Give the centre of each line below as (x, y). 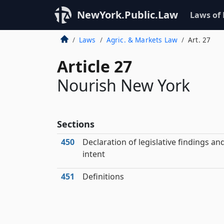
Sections (76, 124)
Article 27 (94, 66)
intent (94, 154)
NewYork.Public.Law (127, 15)
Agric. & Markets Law (142, 40)
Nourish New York (123, 85)
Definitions (103, 176)
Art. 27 (199, 40)
